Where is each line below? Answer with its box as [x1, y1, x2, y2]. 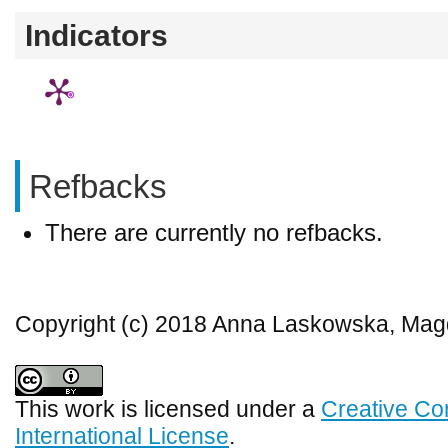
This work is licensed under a [15, 396, 321, 422]
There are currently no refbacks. [45, 218, 383, 246]
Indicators [25, 18, 168, 52]
